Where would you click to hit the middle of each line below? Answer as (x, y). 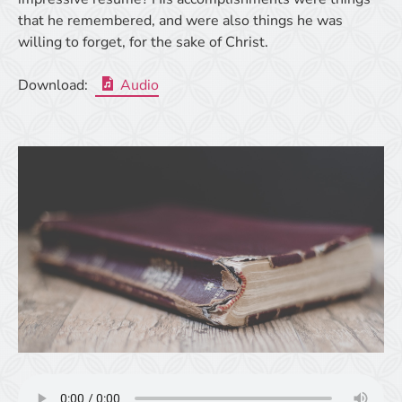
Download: (53, 85)
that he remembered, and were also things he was (180, 21)
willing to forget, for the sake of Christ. (143, 42)
